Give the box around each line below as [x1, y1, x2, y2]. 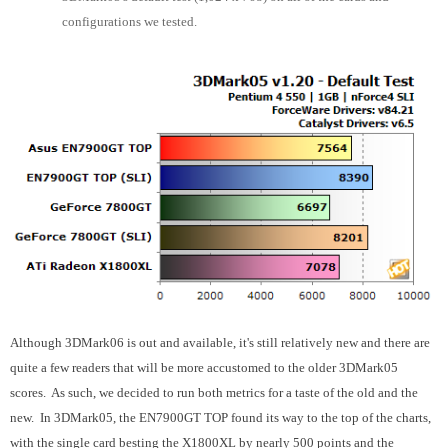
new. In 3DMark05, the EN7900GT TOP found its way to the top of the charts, [10, 410, 431, 425]
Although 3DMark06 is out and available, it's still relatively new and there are [10, 335, 430, 350]
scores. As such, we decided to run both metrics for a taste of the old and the [10, 385, 418, 400]
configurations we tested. [62, 13, 197, 29]
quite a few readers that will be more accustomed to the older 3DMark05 [10, 360, 398, 375]
